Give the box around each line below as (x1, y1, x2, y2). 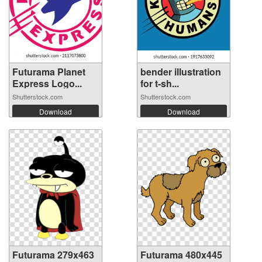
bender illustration (140, 65, 221, 78)
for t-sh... (140, 77, 179, 90)
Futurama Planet (12, 65, 85, 78)
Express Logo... (12, 77, 82, 90)
